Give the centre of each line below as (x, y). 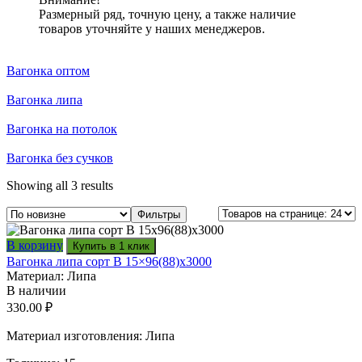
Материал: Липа (51, 276)
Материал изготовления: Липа (90, 336)
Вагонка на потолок (62, 129)
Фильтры (159, 215)
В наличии (36, 291)
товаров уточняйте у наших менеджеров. (152, 29)
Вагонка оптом (48, 71)
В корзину (35, 246)
